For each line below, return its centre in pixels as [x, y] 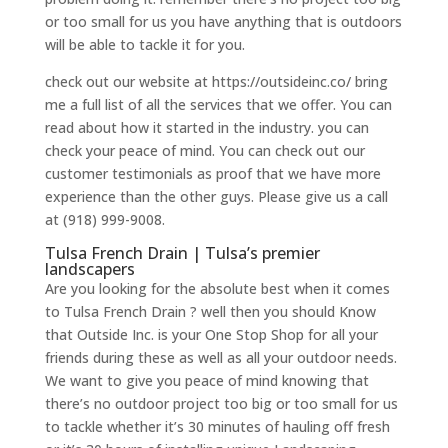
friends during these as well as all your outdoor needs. [220, 357]
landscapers [89, 268]
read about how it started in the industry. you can [206, 127]
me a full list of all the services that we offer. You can [218, 104]
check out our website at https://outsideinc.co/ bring [216, 81]
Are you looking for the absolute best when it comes [217, 288]
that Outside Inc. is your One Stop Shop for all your [211, 334]
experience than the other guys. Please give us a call [216, 196]
